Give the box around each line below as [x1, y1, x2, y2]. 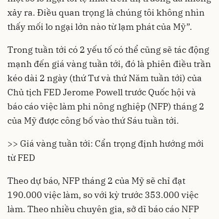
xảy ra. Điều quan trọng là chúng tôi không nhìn [7, 7, 205, 19]
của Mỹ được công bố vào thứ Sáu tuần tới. [7, 115, 179, 127]
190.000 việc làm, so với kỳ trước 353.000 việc [7, 189, 198, 201]
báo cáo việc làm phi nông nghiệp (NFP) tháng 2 [7, 101, 204, 112]
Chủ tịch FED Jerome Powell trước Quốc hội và [7, 87, 196, 98]
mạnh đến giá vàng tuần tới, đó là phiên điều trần [7, 58, 211, 70]
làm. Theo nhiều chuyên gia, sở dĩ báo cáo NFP [7, 203, 199, 215]
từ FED [7, 152, 35, 164]
